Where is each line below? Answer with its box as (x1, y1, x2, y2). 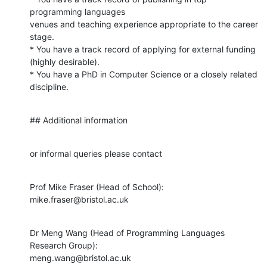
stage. (30, 31, 54, 42)
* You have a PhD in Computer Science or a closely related (30, 69, 257, 79)
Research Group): (30, 240, 98, 250)
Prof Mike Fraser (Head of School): (30, 181, 164, 192)
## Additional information (30, 114, 128, 125)
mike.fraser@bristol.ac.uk (30, 194, 129, 204)
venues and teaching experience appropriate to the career (30, 18, 258, 29)
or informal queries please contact (30, 148, 162, 159)
